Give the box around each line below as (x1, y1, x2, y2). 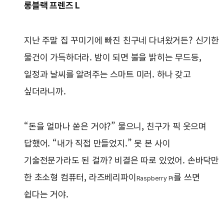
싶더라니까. (24, 86, 66, 97)
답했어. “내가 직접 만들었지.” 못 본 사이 (24, 138, 170, 149)
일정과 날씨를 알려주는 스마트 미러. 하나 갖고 (24, 69, 191, 80)
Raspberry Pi (136, 174, 174, 182)
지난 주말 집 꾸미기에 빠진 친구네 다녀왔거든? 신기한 (24, 35, 219, 46)
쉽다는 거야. (24, 189, 68, 200)
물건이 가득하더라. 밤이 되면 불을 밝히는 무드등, (24, 52, 201, 63)
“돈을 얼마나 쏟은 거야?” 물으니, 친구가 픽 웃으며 (24, 121, 207, 132)
